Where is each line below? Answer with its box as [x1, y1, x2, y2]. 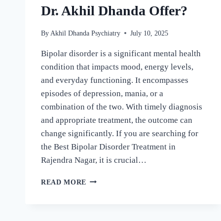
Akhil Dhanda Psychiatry [50, 29, 121, 37]
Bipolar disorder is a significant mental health [41, 48, 201, 58]
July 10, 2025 [130, 29, 169, 37]
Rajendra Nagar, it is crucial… [41, 155, 147, 165]
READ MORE [41, 178, 87, 186]
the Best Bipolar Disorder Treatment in [41, 142, 176, 151]
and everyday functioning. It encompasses [41, 75, 188, 85]
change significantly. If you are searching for [41, 128, 198, 138]
